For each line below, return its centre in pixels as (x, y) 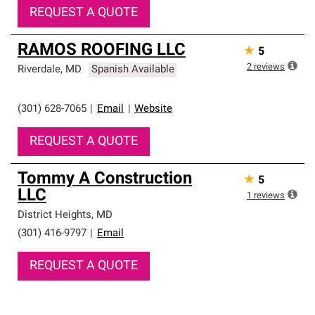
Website (153, 109)
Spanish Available (133, 70)
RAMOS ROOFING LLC (102, 51)
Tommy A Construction (105, 179)
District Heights (54, 216)
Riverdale (39, 70)
